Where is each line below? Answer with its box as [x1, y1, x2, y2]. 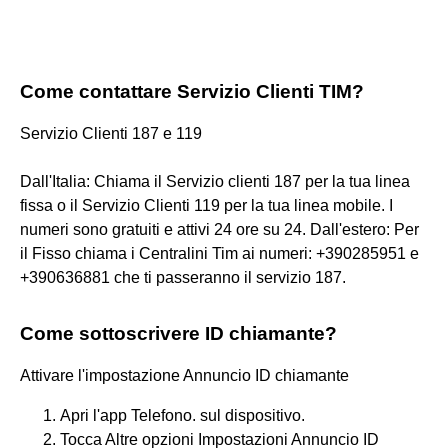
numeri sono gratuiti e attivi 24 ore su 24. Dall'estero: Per [20, 220, 419, 238]
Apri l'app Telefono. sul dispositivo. [60, 406, 305, 424]
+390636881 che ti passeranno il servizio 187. [20, 268, 346, 286]
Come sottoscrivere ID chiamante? [20, 322, 337, 344]
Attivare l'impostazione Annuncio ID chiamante [20, 366, 349, 384]
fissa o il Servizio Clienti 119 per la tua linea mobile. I [20, 196, 393, 214]
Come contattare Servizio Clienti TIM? [20, 80, 364, 102]
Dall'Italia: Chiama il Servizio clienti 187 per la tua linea [20, 172, 410, 190]
